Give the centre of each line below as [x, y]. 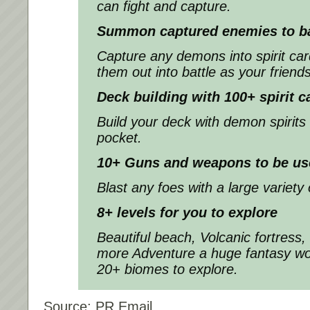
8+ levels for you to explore [187, 212]
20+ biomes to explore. [167, 269]
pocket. [119, 137]
